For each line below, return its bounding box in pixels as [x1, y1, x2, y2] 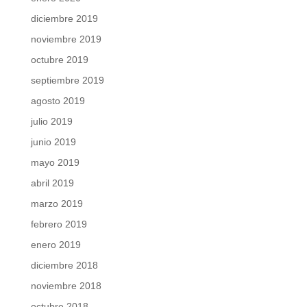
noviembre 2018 [30, 280, 101, 292]
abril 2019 [30, 177, 74, 189]
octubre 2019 [30, 54, 88, 66]
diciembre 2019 [30, 13, 98, 25]
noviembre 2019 [30, 34, 101, 45]
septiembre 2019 [30, 75, 104, 86]
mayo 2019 [30, 157, 79, 169]
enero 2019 [30, 239, 81, 251]
